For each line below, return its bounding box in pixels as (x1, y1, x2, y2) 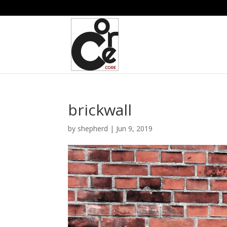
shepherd (78, 124, 108, 133)
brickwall (68, 99, 132, 120)
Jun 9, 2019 (116, 124, 153, 133)
